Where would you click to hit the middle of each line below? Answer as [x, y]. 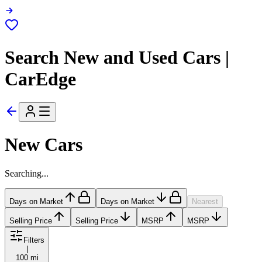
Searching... [27, 173]
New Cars [44, 145]
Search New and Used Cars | [117, 57]
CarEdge [40, 79]
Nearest [205, 201]
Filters [34, 240]
